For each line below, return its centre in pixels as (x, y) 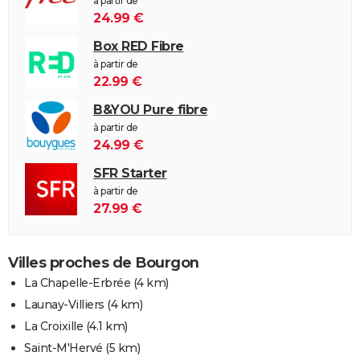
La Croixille (53, 326)
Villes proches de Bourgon (104, 262)
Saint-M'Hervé (63, 348)
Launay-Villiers (64, 304)
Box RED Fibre (139, 46)
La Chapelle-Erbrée (77, 282)
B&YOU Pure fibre (150, 109)
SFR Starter (130, 173)
